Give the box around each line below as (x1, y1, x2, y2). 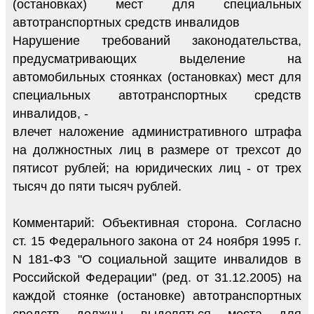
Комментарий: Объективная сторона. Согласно (13, 215, 301, 230)
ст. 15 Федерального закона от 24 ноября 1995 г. (13, 233, 301, 248)
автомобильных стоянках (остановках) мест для (13, 69, 301, 84)
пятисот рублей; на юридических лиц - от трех (13, 161, 301, 175)
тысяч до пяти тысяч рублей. (13, 179, 182, 193)
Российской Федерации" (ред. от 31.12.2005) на (13, 270, 301, 285)
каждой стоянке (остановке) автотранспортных (13, 288, 301, 303)
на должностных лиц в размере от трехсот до (13, 142, 301, 157)
